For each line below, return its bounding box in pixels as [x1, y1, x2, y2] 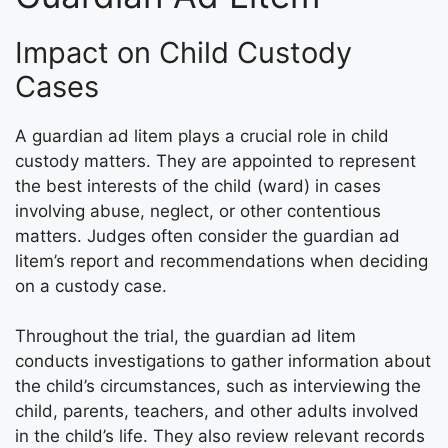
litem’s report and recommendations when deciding [15, 250, 428, 271]
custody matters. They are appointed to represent [15, 150, 416, 171]
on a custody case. [15, 275, 167, 296]
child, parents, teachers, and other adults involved [15, 401, 419, 422]
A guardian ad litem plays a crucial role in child [15, 125, 389, 146]
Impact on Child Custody [15, 34, 352, 70]
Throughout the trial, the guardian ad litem [15, 326, 356, 347]
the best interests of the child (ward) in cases [15, 175, 381, 196]
